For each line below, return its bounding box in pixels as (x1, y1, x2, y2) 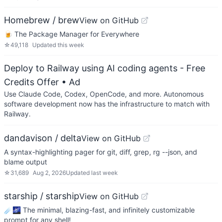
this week (57, 41, 84, 49)
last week (91, 169, 118, 176)
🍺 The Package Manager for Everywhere (4, 30, 139, 38)
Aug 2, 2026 (33, 169, 66, 176)
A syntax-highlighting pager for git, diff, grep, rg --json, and (4, 148, 197, 156)
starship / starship (4, 191, 79, 201)
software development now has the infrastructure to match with (4, 100, 210, 108)
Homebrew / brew (4, 15, 79, 25)
